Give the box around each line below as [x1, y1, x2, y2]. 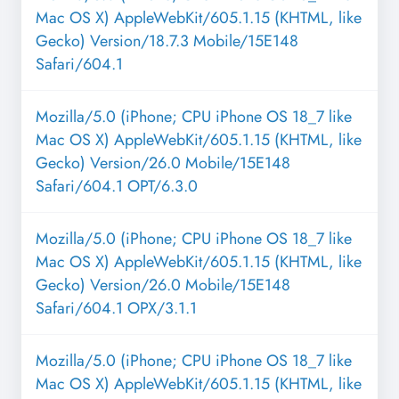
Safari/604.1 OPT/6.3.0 [36, 175, 198, 199]
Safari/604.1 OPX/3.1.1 [36, 297, 197, 321]
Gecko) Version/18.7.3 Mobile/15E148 [36, 29, 298, 53]
